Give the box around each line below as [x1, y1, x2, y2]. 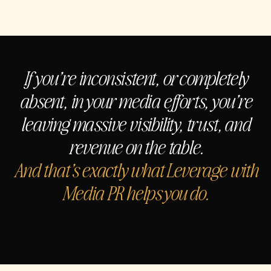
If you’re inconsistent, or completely [23, 64, 248, 90]
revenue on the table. [68, 133, 203, 158]
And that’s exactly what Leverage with [13, 156, 258, 181]
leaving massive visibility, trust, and [21, 110, 250, 135]
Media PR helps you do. [62, 179, 209, 204]
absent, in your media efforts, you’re [19, 87, 252, 113]
